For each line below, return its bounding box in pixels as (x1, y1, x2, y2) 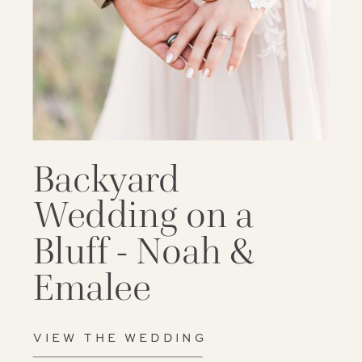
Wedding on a (32, 192, 254, 238)
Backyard (32, 156, 180, 202)
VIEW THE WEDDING (32, 332, 208, 344)
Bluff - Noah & (32, 228, 255, 274)
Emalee (32, 264, 151, 310)
